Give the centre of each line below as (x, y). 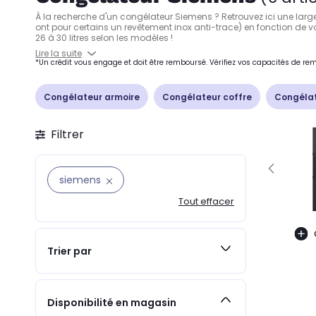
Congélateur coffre (207, 97)
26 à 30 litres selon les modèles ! (105, 38)
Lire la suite (59, 53)
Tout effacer (206, 201)
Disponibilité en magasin (112, 302)
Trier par (69, 251)
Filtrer (67, 134)
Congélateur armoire (92, 97)
